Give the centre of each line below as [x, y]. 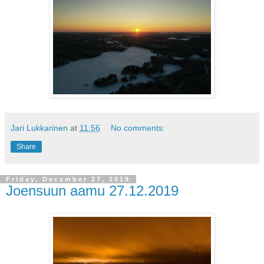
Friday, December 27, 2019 [68, 179]
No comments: [138, 128]
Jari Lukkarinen [39, 128]
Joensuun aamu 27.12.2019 [92, 191]
